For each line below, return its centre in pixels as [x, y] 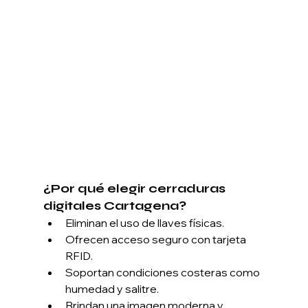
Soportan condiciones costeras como [163, 273]
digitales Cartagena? [114, 206]
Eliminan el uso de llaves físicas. [144, 223]
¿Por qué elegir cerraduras [135, 189]
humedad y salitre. [112, 289]
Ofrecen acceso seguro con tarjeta [156, 240]
